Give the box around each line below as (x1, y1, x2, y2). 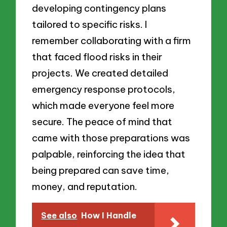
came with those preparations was (32, 132, 191, 144)
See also (41, 210, 78, 220)
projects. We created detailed (32, 67, 169, 80)
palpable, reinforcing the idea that (32, 148, 186, 161)
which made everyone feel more (32, 99, 175, 112)
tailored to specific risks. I (32, 18, 147, 31)
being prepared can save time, (32, 164, 170, 177)
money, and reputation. (32, 180, 138, 193)
